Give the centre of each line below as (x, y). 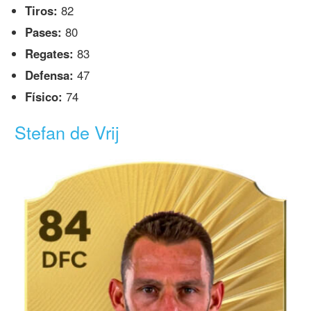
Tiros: (42, 11)
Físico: (44, 96)
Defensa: (50, 75)
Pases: (44, 32)
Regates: (50, 54)
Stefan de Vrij (67, 132)
